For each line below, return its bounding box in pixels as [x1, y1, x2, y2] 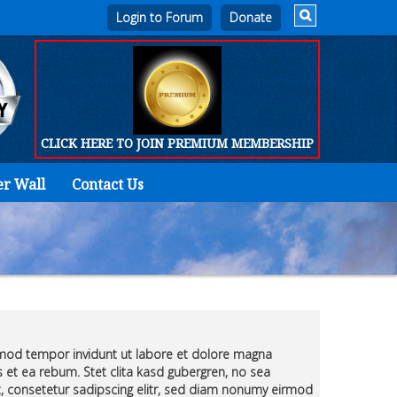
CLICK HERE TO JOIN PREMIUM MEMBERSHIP [41, 135, 314, 152]
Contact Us [71, 175, 144, 194]
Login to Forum [116, 9, 203, 26]
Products [331, 323, 392, 343]
